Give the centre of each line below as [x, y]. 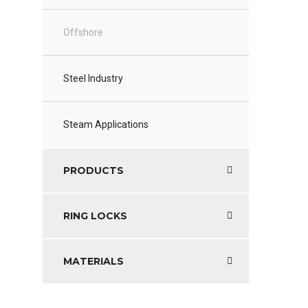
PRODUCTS [93, 171]
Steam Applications [106, 125]
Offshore [83, 33]
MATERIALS [93, 262]
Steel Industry [93, 79]
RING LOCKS [95, 216]
